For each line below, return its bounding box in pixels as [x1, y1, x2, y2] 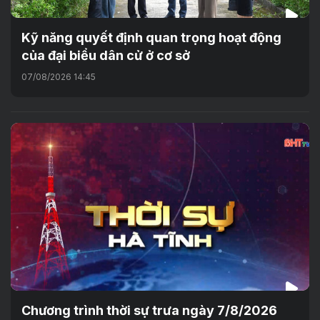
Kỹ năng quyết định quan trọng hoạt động [21, 29, 281, 45]
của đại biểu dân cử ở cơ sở [21, 47, 190, 63]
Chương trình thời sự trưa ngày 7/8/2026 [21, 303, 277, 319]
